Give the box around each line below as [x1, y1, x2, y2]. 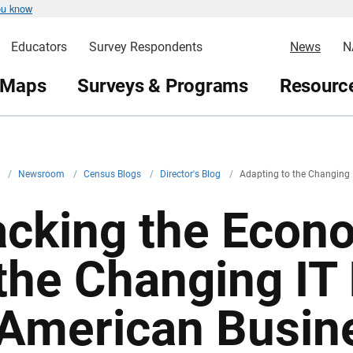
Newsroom [18, 169, 67, 180]
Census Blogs [84, 169, 143, 180]
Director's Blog [160, 169, 223, 180]
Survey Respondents [88, 39, 203, 54]
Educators [10, 39, 67, 54]
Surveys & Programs [77, 74, 248, 97]
